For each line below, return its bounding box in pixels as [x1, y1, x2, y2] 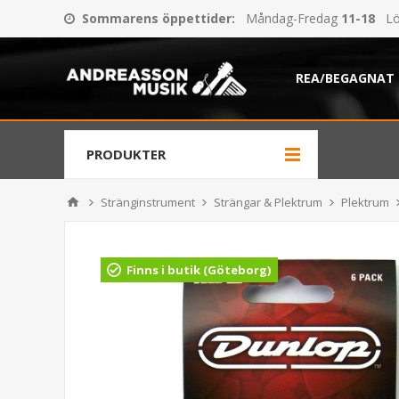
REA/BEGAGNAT [296, 69, 395, 86]
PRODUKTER [86, 145, 166, 163]
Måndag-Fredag [246, 10, 338, 27]
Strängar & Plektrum [214, 194, 322, 210]
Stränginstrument [101, 194, 195, 210]
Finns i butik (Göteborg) [126, 262, 271, 278]
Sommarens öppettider [82, 10, 232, 27]
